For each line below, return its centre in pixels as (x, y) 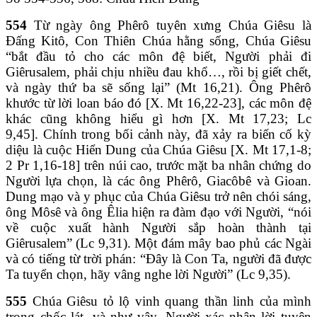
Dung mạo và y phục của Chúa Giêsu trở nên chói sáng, (158, 196)
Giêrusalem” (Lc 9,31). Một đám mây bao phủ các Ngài (158, 243)
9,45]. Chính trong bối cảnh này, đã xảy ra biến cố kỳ (158, 134)
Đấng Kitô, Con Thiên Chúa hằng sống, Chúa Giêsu (158, 40)
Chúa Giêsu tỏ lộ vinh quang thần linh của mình (169, 301)
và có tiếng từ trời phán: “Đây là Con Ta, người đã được (158, 258)
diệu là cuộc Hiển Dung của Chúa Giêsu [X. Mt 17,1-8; (158, 149)
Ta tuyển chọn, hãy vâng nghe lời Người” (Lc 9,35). (148, 274)
